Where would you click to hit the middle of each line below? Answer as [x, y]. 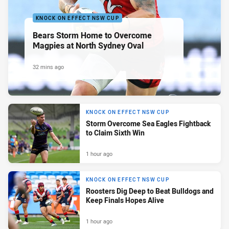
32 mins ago [48, 66]
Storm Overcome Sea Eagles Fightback [148, 124]
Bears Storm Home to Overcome [92, 35]
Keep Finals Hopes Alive [125, 200]
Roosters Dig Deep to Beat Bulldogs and [150, 191]
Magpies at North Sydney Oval [88, 45]
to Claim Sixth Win [115, 133]
